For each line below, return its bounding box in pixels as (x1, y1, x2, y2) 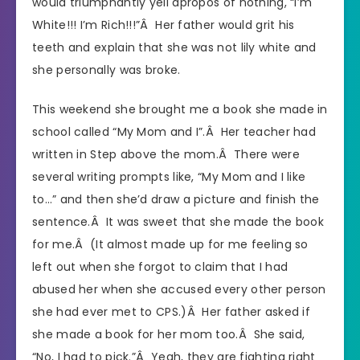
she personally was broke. (32, 62, 181, 79)
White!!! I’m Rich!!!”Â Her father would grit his (32, 17, 295, 34)
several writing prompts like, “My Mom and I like (32, 169, 306, 186)
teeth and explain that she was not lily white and (32, 39, 317, 56)
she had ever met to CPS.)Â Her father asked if (32, 304, 311, 321)
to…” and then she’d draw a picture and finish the (32, 191, 320, 208)
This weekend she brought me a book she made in (32, 101, 328, 118)
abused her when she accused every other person (32, 281, 326, 298)
